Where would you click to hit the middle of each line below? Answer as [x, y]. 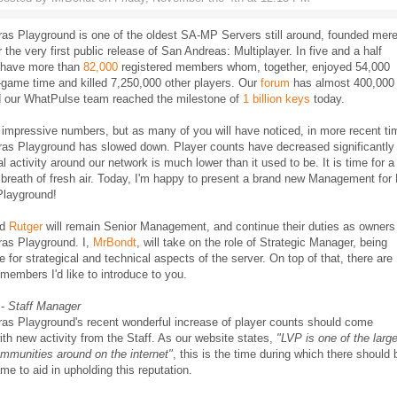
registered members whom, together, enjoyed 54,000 [254, 67]
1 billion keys [276, 99]
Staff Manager [44, 306]
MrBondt [115, 242]
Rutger [26, 226]
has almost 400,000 [342, 83]
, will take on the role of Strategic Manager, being [262, 242]
